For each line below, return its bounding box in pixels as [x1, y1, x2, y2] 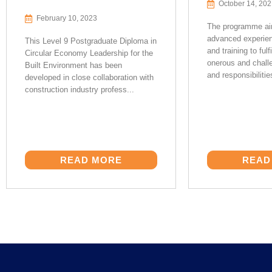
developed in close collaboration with [25, 73, 154, 82]
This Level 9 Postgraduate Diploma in [25, 36, 157, 46]
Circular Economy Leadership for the [25, 49, 153, 58]
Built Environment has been [25, 61, 122, 70]
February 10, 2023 [36, 14, 97, 22]
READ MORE [60, 155, 122, 165]
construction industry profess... [25, 85, 134, 94]
